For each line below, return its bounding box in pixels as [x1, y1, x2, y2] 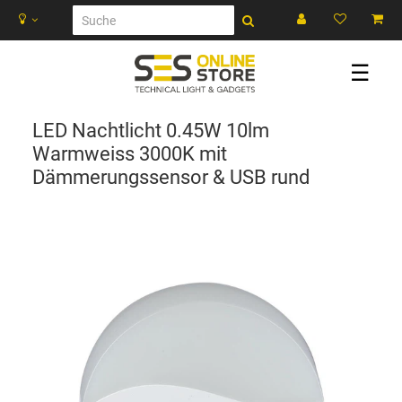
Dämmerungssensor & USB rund [32, 165, 310, 189]
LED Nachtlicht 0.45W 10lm [32, 118, 269, 143]
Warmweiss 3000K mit [32, 142, 227, 166]
